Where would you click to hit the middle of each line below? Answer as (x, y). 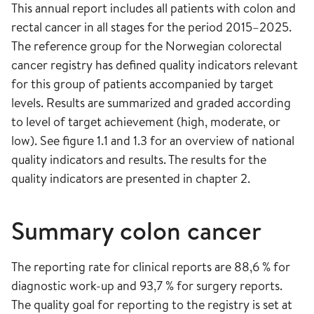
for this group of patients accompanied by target (142, 84)
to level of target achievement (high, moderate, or (146, 122)
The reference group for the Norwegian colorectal (146, 46)
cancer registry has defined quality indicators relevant (155, 65)
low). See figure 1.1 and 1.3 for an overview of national (153, 141)
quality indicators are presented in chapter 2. (131, 178)
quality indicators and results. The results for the (139, 159)
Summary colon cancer (136, 231)
